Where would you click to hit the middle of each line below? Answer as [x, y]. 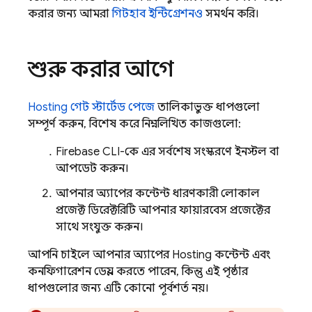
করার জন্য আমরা [70, 14]
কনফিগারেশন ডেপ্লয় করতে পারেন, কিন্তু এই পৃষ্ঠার [138, 272]
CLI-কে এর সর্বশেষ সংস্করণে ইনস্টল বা [189, 152]
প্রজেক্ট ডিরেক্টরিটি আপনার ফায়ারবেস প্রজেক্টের [163, 210]
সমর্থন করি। [231, 14]
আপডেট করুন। [92, 169]
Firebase [78, 152]
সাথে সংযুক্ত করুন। [100, 227]
